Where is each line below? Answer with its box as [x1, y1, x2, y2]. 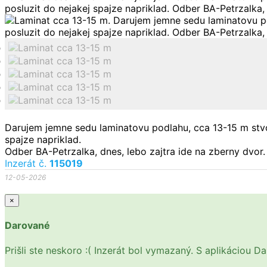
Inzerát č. [5, 157, 49, 169]
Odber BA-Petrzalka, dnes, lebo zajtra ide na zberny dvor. [5, 145, 265, 157]
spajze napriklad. [5, 133, 81, 145]
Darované [5, 219, 50, 232]
